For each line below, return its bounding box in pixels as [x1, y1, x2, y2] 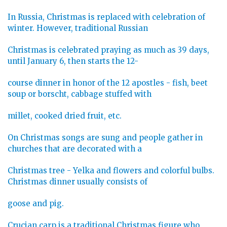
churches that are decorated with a [8, 144, 142, 154]
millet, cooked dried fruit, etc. [8, 111, 122, 121]
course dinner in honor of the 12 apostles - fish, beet [8, 78, 208, 88]
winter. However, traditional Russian [8, 23, 148, 33]
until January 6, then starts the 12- [8, 56, 138, 66]
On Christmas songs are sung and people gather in [8, 133, 203, 143]
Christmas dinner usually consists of [8, 177, 147, 187]
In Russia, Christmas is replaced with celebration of [8, 12, 205, 22]
